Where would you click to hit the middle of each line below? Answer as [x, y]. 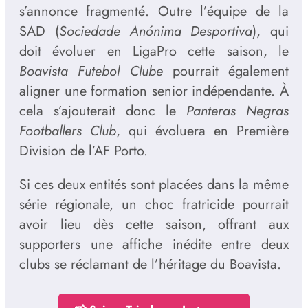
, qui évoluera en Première [202, 131]
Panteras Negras [238, 111]
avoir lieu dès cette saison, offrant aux [154, 225]
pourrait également [225, 71]
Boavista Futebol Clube [91, 71]
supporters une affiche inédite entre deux [154, 245]
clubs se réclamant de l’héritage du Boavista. [150, 265]
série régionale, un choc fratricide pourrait [154, 205]
